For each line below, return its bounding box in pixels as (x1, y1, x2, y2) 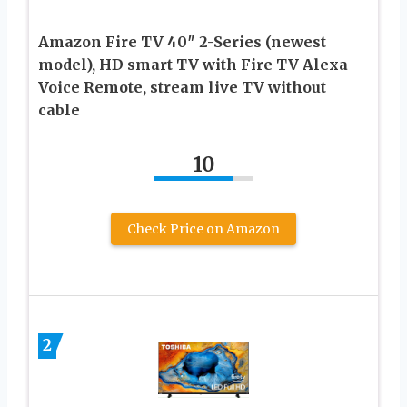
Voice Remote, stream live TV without (38, 78, 326, 97)
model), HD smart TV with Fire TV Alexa (38, 55, 348, 74)
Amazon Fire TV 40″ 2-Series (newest (38, 33, 326, 52)
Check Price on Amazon (127, 221, 280, 238)
